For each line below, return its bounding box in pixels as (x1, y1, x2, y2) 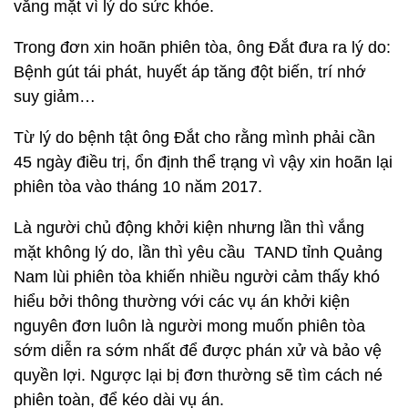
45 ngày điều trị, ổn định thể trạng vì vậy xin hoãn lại (14, 153, 393, 171)
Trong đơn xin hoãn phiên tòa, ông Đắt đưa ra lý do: (14, 38, 391, 56)
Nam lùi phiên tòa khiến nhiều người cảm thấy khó (14, 268, 380, 286)
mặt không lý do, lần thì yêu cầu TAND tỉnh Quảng (14, 243, 382, 261)
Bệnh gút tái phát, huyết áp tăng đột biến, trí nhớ (14, 63, 366, 81)
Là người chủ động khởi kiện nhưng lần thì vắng (14, 219, 364, 237)
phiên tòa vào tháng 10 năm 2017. (14, 178, 262, 196)
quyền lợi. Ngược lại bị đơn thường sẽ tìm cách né (14, 366, 382, 384)
